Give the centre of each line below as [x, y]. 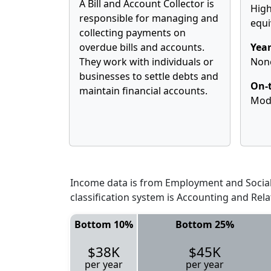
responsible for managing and [149, 18]
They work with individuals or [146, 62]
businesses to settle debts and [149, 76]
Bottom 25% [204, 224]
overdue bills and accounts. [142, 47]
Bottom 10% [103, 224]
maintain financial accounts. [143, 91]
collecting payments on [132, 33]
